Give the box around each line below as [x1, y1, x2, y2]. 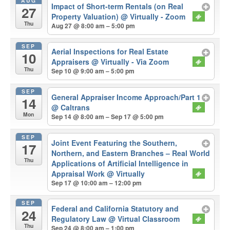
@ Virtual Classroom [108, 214, 180, 224]
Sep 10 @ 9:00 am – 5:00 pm [51, 66, 135, 76]
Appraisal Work [51, 168, 107, 179]
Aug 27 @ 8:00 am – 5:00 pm [51, 21, 136, 30]
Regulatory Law [51, 214, 109, 224]
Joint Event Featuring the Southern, [51, 137, 178, 148]
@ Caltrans [51, 102, 90, 113]
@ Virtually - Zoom [121, 11, 186, 22]
